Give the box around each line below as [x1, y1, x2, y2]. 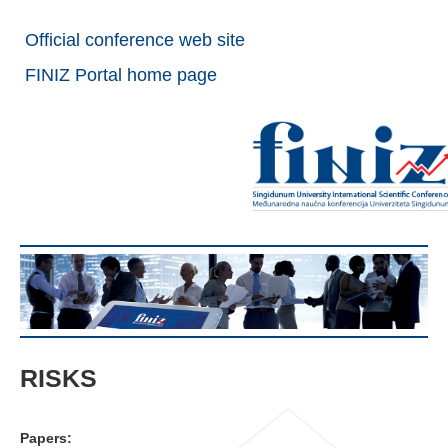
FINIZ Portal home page [25, 65, 217, 85]
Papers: [20, 429, 72, 446]
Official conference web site [25, 30, 245, 50]
